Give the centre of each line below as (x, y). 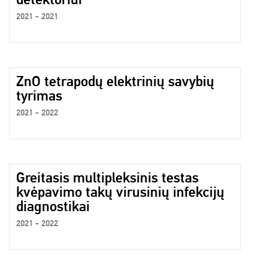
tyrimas (39, 96)
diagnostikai (53, 206)
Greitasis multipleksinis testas (107, 178)
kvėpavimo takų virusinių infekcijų (120, 192)
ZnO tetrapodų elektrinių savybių (115, 81)
